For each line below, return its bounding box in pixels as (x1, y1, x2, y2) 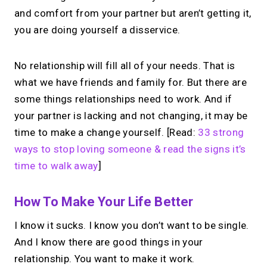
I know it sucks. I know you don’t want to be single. (14, 219, 249, 232)
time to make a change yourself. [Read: (14, 126, 195, 139)
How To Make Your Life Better (14, 194, 194, 210)
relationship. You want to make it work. (14, 253, 195, 265)
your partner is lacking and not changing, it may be (14, 110, 248, 122)
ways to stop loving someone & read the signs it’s (14, 143, 246, 156)
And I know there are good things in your (14, 236, 203, 249)
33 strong (195, 126, 244, 139)
